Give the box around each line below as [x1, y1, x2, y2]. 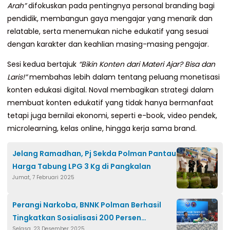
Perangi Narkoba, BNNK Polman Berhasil [12, 200, 161, 210]
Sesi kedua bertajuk [7, 59, 79, 70]
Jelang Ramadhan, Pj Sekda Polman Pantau [12, 148, 176, 159]
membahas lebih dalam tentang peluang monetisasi [27, 72, 220, 83]
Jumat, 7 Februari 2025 [12, 174, 74, 182]
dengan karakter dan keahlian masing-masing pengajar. [7, 39, 209, 50]
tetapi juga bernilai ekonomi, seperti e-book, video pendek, [7, 110, 217, 121]
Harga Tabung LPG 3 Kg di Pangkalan [12, 161, 151, 172]
